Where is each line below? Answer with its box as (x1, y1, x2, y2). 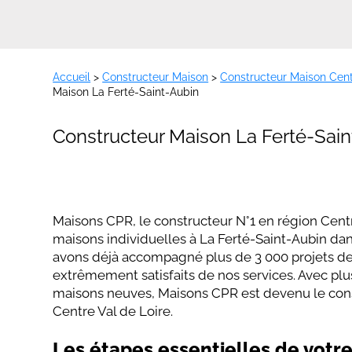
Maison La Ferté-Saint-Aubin (53, 85, 200, 98)
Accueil (53, 70, 91, 83)
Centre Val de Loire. (53, 302, 174, 319)
